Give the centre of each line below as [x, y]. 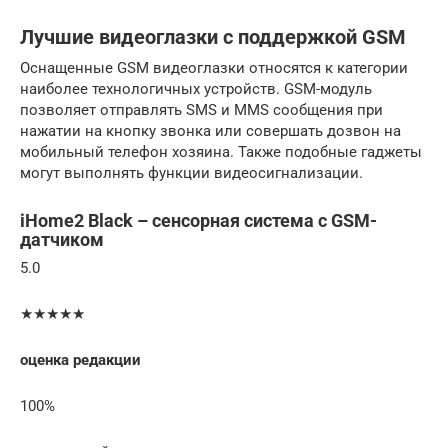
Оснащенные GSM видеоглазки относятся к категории [214, 67]
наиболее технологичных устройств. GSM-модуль [196, 88]
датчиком [62, 239]
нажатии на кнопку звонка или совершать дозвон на [210, 130]
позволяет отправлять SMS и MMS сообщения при [201, 109]
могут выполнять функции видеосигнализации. [191, 172]
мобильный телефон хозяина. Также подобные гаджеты [221, 151]
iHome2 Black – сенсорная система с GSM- [198, 220]
